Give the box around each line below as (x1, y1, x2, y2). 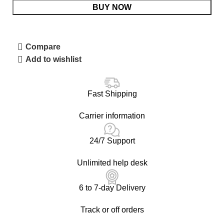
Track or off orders (80, 205, 144, 214)
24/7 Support (89, 136, 135, 145)
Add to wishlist (25, 55, 82, 64)
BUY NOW (92, 3, 131, 12)
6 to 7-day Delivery (78, 183, 145, 192)
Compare (25, 42, 61, 51)
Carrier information (79, 111, 145, 120)
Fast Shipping (87, 89, 137, 98)
